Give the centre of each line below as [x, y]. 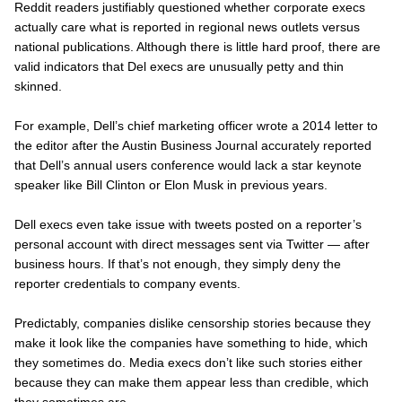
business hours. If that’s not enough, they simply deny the [178, 263]
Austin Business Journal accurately [223, 145]
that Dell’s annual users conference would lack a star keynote [188, 165]
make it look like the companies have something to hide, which [191, 342]
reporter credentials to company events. [127, 283]
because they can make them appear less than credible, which [192, 382]
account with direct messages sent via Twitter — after [217, 244]
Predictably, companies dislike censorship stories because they [192, 323]
